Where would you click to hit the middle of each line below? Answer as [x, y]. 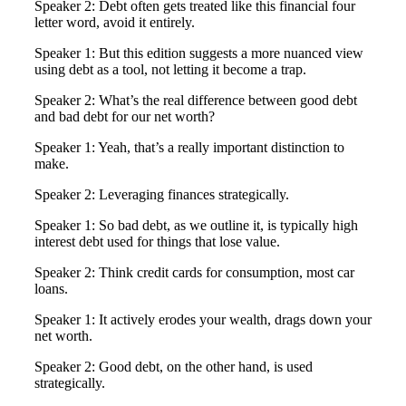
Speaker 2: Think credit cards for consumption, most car [194, 273]
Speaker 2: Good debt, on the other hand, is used [174, 367]
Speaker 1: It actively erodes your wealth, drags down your [203, 320]
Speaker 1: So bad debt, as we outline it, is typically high [196, 226]
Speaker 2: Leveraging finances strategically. [162, 195]
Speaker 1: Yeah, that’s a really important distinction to [189, 148]
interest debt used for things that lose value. [157, 242]
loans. [51, 289]
